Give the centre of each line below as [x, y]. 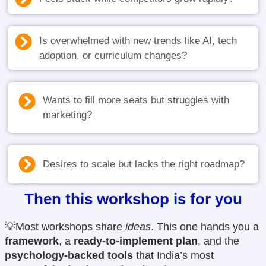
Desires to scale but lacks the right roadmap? [144, 164]
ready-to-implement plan [136, 241]
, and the [218, 241]
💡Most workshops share [65, 227]
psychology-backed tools [69, 256]
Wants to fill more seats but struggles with [136, 100]
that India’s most [173, 256]
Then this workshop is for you [133, 199]
